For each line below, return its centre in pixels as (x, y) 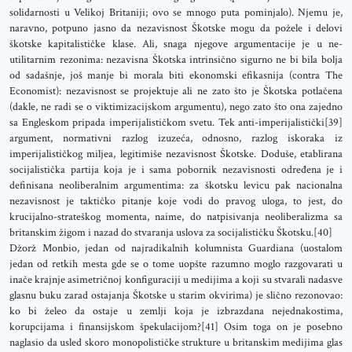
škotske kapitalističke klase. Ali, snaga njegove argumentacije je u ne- (176, 44)
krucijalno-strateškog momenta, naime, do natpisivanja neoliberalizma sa (176, 217)
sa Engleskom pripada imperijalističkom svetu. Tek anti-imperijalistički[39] (176, 123)
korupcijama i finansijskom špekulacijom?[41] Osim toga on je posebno (176, 327)
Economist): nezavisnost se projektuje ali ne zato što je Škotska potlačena (176, 91)
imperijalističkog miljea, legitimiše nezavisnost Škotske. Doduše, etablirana (176, 154)
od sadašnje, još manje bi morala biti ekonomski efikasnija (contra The (176, 75)
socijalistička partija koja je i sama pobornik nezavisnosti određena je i (176, 170)
